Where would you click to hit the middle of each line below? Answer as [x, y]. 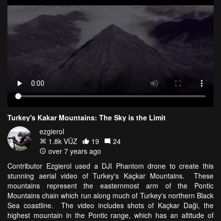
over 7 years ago [74, 151]
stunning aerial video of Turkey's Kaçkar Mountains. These [110, 176]
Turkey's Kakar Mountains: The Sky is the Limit [87, 118]
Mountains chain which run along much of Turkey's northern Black [110, 196]
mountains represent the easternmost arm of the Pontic [110, 186]
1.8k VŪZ [62, 141]
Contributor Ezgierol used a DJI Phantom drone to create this [110, 166]
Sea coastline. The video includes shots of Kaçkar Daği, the [110, 205]
